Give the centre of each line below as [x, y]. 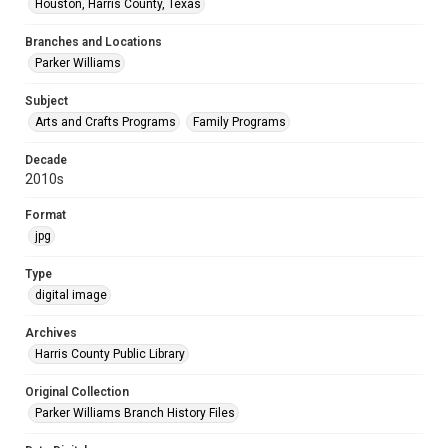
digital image [71, 295]
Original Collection [77, 392]
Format [45, 215]
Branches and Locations [93, 42]
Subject [46, 101]
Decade [46, 160]
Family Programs [239, 122]
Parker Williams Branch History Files [135, 413]
